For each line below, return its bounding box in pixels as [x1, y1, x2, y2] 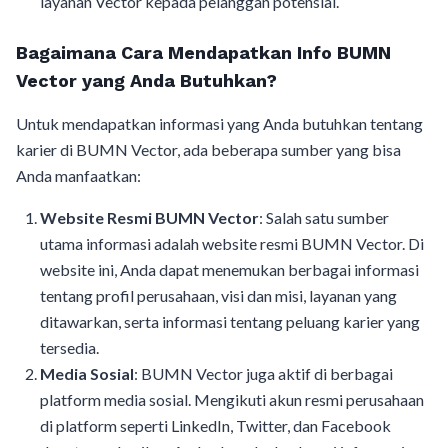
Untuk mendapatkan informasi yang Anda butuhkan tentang [16, 114, 423, 133]
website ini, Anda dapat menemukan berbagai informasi [40, 260, 419, 279]
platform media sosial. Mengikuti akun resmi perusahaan [40, 390, 424, 409]
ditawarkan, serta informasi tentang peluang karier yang [40, 312, 420, 331]
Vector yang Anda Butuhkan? [16, 70, 277, 91]
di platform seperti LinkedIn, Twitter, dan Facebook [40, 416, 391, 435]
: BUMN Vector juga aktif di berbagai [134, 364, 393, 383]
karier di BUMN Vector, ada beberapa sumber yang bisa [16, 140, 401, 159]
